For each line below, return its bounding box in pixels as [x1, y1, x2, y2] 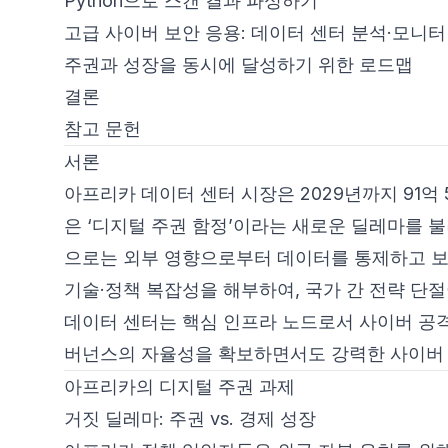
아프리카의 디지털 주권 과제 [64, 376, 295, 397]
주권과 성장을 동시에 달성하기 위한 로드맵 [64, 54, 413, 75]
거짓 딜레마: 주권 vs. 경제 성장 [64, 408, 316, 429]
